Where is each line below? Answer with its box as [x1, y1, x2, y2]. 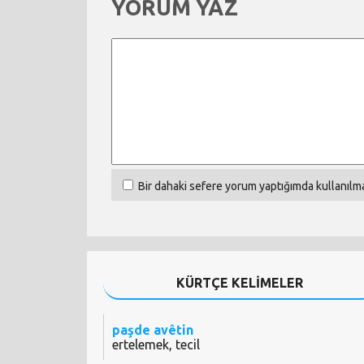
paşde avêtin [112, 323, 193, 338]
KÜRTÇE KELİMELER [176, 275, 304, 291]
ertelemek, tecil [112, 337, 200, 353]
